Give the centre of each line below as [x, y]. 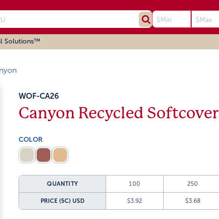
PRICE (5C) [55, 201]
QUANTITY [63, 184]
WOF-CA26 [39, 96]
